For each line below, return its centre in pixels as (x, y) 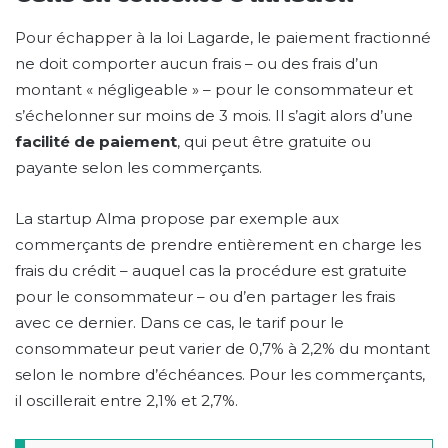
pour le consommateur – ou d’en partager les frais (205, 297)
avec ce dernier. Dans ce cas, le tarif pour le (179, 323)
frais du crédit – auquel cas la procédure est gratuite (211, 271)
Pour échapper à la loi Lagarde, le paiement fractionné (223, 38)
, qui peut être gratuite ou (274, 142)
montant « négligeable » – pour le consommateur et (214, 90)
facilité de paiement (96, 142)
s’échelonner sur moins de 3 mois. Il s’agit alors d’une (214, 116)
